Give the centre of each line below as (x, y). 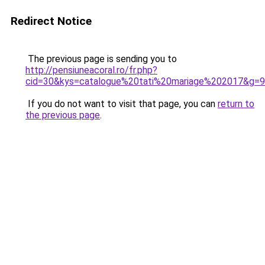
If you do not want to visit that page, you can (122, 104)
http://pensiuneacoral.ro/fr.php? (91, 70)
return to (236, 104)
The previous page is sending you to (101, 59)
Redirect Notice (51, 21)
